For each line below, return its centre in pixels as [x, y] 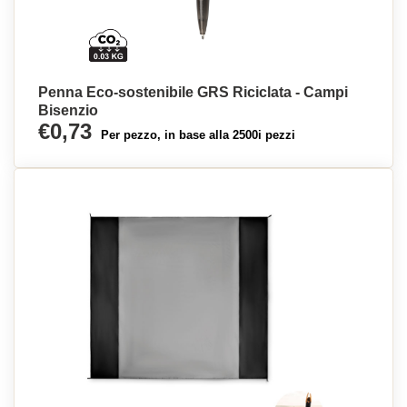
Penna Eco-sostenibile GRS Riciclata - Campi [193, 92]
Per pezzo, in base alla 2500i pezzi [198, 135]
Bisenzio [68, 110]
